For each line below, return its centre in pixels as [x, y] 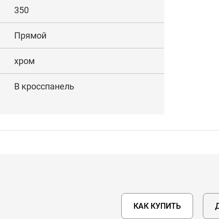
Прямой [30, 35]
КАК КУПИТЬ [157, 206]
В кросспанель [44, 86]
